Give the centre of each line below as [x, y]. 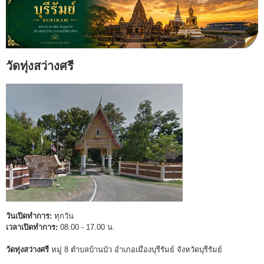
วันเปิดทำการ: [29, 216]
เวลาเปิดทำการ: [32, 227]
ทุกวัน [63, 216]
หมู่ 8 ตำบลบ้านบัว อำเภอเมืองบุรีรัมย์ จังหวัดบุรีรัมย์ [136, 250]
